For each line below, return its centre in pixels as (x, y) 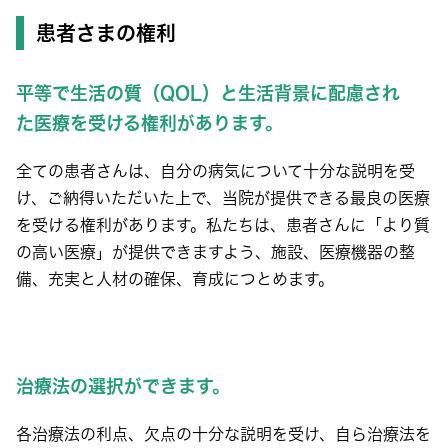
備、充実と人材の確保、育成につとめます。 (175, 279)
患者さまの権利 (106, 33)
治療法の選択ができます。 (123, 386)
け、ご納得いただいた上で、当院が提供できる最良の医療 (223, 198)
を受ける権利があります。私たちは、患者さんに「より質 (223, 225)
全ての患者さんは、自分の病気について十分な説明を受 (215, 171)
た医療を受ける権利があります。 (149, 123)
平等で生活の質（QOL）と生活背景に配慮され (208, 93)
